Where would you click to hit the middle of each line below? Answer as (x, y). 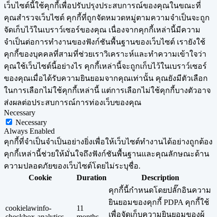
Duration (92, 178)
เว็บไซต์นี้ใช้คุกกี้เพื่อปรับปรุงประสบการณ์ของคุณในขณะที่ (102, 6)
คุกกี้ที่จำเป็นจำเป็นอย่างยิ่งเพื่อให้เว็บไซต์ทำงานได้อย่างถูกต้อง (108, 142)
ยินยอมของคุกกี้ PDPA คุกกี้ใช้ (159, 202)
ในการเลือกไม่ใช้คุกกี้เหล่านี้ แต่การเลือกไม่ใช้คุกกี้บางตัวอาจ (107, 91)
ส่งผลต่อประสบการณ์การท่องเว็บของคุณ (73, 103)
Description (160, 178)
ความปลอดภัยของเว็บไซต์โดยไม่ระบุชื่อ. (72, 166)
